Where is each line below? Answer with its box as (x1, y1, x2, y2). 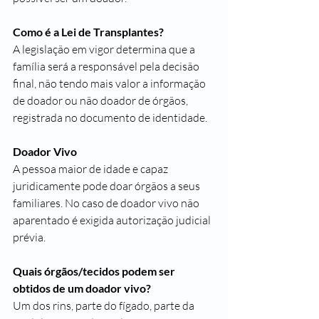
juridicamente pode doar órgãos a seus (13, 179, 202, 193)
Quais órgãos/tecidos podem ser (13, 264, 177, 278)
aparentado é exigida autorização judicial (13, 213, 213, 227)
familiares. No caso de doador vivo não (13, 196, 202, 210)
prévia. (13, 230, 46, 244)
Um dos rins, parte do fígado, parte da (13, 298, 197, 313)
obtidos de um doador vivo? (13, 281, 151, 295)
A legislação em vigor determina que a (13, 42, 197, 56)
